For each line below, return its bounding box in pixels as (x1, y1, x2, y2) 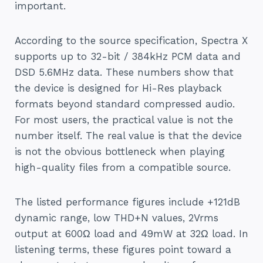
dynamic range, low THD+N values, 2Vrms (15, 211, 218, 224)
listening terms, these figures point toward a (15, 243, 231, 255)
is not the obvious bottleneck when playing (15, 145, 225, 157)
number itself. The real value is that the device (15, 129, 242, 141)
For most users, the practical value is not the (15, 113, 233, 126)
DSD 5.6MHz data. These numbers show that (15, 66, 234, 78)
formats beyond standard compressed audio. (15, 97, 235, 110)
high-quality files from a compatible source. (15, 161, 231, 173)
